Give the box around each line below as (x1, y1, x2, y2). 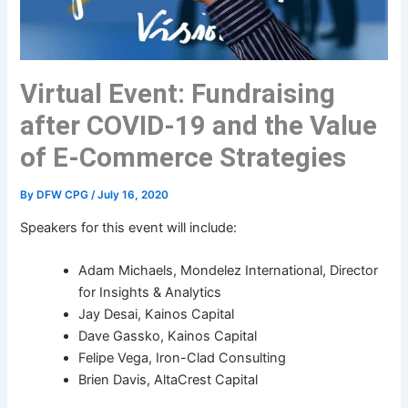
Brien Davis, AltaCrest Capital (78, 372, 259, 389)
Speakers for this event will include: (20, 219, 238, 237)
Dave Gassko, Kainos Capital (78, 328, 258, 345)
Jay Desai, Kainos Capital (78, 306, 235, 323)
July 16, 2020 (97, 189, 169, 202)
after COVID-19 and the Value (20, 110, 378, 142)
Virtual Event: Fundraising (20, 78, 336, 110)
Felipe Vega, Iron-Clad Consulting (78, 350, 287, 367)
